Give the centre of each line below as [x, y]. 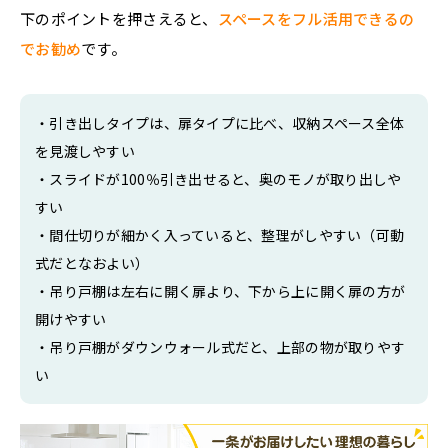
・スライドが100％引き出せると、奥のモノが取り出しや [218, 179]
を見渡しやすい [85, 151]
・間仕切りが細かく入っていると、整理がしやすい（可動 [220, 235]
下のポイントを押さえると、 [119, 19]
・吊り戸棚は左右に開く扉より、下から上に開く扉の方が [220, 291]
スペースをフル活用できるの [316, 19]
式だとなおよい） [92, 263]
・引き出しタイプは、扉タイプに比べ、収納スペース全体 [220, 123]
